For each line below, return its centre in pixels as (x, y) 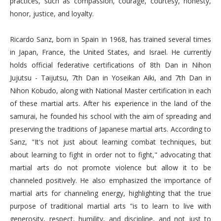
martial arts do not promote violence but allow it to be (110, 167)
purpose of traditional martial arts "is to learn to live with (110, 206)
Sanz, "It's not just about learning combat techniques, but (110, 142)
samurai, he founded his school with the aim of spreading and (110, 116)
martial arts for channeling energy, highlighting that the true (110, 193)
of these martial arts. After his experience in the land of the (110, 103)
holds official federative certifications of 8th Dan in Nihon (110, 65)
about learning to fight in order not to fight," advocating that (110, 155)
